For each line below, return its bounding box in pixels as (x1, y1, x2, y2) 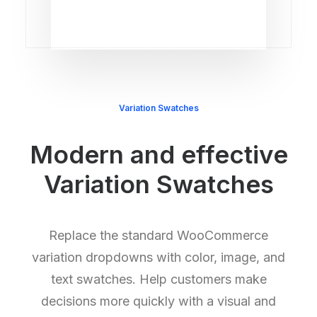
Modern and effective (29, 139, 288, 169)
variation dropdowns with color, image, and (32, 250, 285, 265)
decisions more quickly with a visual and (41, 294, 276, 309)
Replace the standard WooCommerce (49, 228, 268, 243)
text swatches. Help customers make (50, 272, 267, 287)
